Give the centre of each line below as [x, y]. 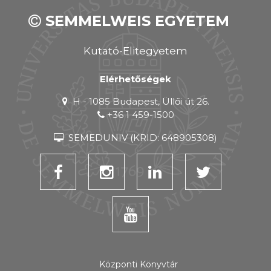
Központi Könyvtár [139, 264]
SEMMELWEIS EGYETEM [135, 21]
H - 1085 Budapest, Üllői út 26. [139, 101]
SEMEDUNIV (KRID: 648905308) [142, 138]
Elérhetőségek [135, 79]
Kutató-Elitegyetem [135, 51]
